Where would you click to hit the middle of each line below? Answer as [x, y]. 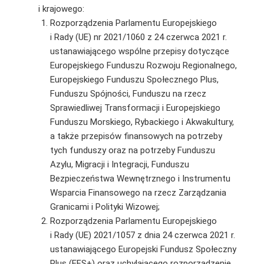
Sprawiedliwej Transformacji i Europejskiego [135, 108]
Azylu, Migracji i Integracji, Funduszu [119, 164]
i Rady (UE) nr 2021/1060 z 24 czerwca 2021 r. [138, 37]
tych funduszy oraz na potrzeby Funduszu [132, 150]
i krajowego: [61, 9]
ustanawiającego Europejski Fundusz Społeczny [143, 249]
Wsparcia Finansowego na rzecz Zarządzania [138, 192]
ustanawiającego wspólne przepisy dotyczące [139, 51]
